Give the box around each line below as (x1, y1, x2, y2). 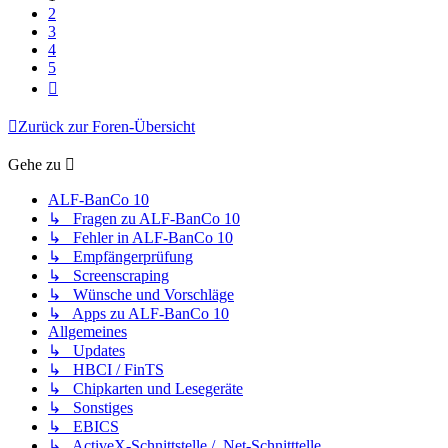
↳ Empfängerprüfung (48, 248, 193, 266)
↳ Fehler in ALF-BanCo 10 (48, 229, 233, 247)
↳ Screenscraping (48, 267, 169, 285)
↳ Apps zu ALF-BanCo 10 (48, 305, 229, 323)
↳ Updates (48, 342, 125, 360)
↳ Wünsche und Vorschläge (48, 286, 234, 304)
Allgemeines (48, 323, 127, 341)
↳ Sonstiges (48, 399, 133, 417)
